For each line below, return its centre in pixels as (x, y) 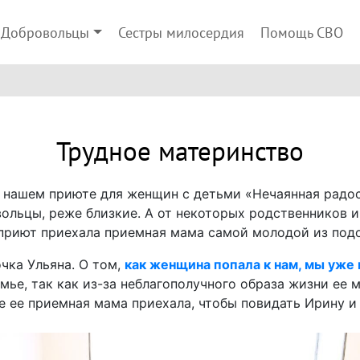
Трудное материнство (180, 152)
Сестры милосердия (181, 33)
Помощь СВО (301, 33)
